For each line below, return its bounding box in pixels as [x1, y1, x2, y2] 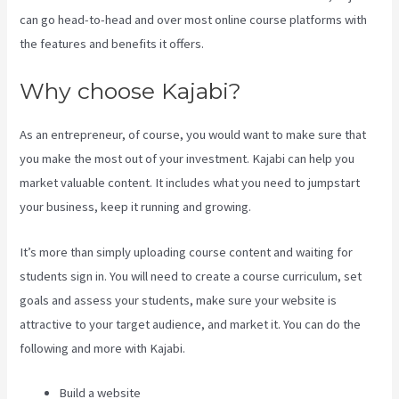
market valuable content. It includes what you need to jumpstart [20, 175, 361, 191]
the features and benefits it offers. [20, 35, 205, 52]
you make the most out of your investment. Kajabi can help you [20, 151, 355, 167]
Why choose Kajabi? [20, 77, 242, 105]
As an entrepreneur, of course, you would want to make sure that [20, 126, 367, 143]
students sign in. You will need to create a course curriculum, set [20, 267, 362, 284]
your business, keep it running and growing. [20, 199, 252, 216]
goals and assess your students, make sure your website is [20, 291, 338, 308]
